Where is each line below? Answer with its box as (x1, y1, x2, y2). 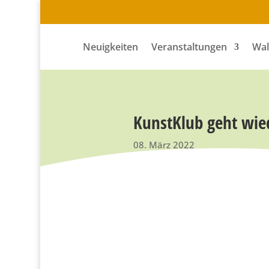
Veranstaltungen (151, 40, 227, 53)
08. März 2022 (133, 138, 195, 151)
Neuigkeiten (83, 40, 138, 53)
